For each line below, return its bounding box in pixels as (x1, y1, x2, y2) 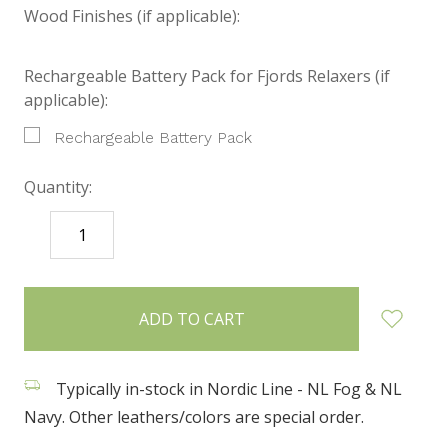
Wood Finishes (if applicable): (24, 4, 240, 27)
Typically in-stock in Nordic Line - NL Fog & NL (52, 377, 402, 400)
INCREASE (119, 223, 194, 246)
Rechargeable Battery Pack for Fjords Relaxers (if (24, 64, 390, 87)
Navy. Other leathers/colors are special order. (24, 405, 364, 428)
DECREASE (29, 223, 107, 246)
